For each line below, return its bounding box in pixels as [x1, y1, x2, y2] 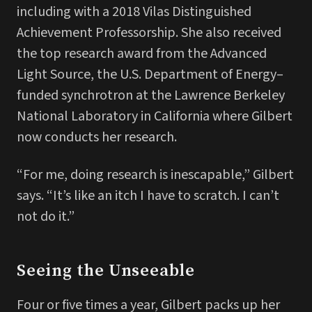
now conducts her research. [17, 127, 177, 148]
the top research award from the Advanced [17, 44, 267, 64]
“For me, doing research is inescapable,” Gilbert [17, 165, 294, 185]
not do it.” [17, 207, 75, 227]
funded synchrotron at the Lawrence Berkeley [17, 86, 285, 106]
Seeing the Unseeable [17, 260, 195, 282]
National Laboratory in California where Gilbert [17, 107, 292, 127]
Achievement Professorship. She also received [17, 23, 281, 43]
